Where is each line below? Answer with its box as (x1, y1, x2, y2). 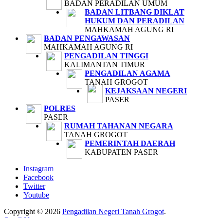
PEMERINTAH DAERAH (85, 139, 175, 148)
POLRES (44, 104, 75, 113)
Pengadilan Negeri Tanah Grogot (62, 207, 164, 216)
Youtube (23, 191, 49, 200)
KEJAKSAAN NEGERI (105, 87, 187, 95)
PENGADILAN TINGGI (64, 52, 148, 60)
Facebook (23, 173, 54, 182)
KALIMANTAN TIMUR (64, 60, 145, 69)
